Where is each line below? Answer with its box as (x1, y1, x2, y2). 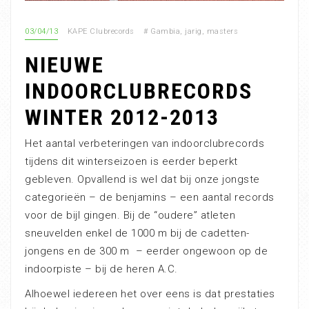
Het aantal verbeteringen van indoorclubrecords (25, 137, 264, 150)
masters (206, 26, 238, 36)
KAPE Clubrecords (67, 26, 134, 36)
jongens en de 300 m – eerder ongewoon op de (25, 244, 268, 257)
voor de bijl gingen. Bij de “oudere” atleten (25, 208, 235, 221)
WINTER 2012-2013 (25, 103, 219, 130)
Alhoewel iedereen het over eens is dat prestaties (25, 287, 275, 300)
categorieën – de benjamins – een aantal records (25, 190, 275, 203)
